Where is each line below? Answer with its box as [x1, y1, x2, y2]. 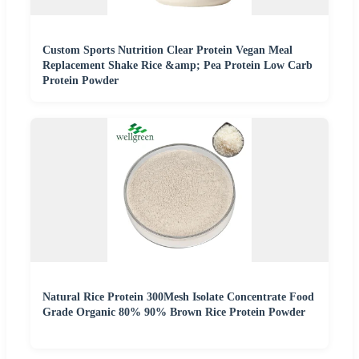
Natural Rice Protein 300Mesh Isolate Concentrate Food [42, 290, 314, 303]
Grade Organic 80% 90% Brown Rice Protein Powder [42, 305, 305, 318]
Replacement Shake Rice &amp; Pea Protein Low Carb [42, 58, 313, 71]
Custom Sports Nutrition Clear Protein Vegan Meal [42, 43, 292, 56]
